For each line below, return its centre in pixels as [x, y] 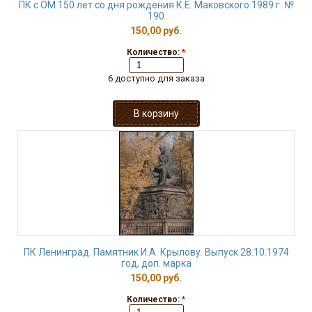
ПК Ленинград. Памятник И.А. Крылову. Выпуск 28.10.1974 [156, 252]
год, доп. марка [156, 263]
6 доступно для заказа [156, 78]
